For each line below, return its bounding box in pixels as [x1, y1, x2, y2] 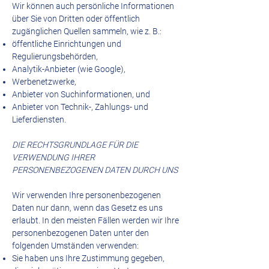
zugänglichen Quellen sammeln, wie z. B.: [12, 26, 162, 36]
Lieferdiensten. [12, 115, 66, 124]
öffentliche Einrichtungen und [12, 39, 121, 49]
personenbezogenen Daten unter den [12, 228, 149, 238]
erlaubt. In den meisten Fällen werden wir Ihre [12, 216, 179, 225]
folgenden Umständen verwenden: [12, 241, 139, 250]
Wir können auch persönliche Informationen [12, 1, 174, 11]
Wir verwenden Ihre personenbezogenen [12, 190, 161, 200]
